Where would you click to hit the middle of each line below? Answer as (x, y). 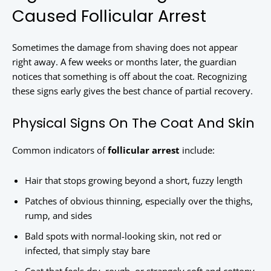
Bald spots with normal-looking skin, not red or (123, 236)
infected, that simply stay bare (87, 251)
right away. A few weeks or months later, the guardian (124, 62)
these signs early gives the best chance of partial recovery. (132, 91)
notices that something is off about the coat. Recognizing (129, 77)
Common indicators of (60, 150)
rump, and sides (58, 216)
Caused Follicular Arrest (109, 16)
